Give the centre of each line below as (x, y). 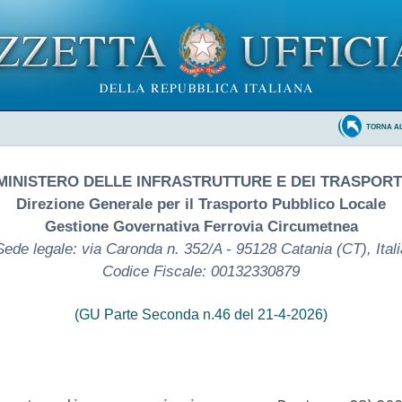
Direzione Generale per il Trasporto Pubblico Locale (201, 204)
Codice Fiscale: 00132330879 (201, 271)
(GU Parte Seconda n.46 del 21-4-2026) (201, 314)
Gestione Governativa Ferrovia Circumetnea (201, 226)
